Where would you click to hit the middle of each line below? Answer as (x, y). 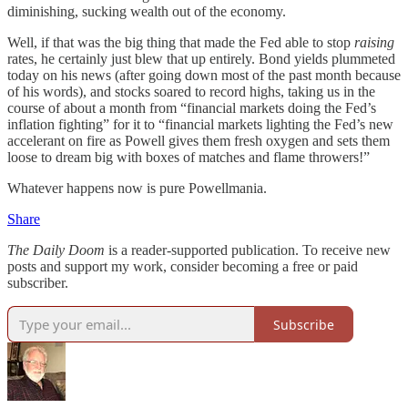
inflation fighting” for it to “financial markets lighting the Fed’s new (200, 125)
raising (374, 43)
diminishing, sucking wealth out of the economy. (147, 12)
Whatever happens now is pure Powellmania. (137, 189)
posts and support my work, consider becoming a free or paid (183, 267)
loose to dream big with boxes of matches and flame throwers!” (189, 158)
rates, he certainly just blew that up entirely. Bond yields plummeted (201, 59)
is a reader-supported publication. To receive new (248, 250)
